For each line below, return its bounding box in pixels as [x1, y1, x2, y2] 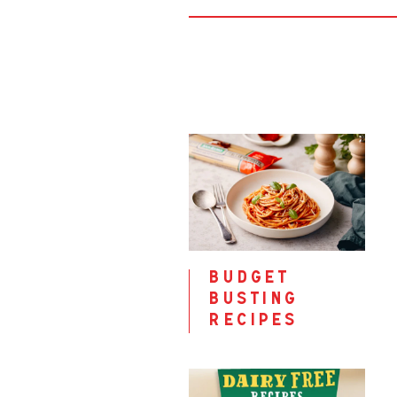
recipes [207, 312, 297, 331]
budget [207, 269, 288, 289]
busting [207, 291, 298, 310]
